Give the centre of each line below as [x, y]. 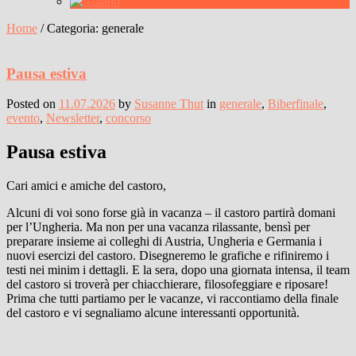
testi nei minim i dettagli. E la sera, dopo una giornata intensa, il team [178, 270]
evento [23, 118]
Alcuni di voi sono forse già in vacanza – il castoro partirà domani [171, 213]
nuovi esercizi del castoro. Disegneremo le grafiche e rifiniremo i [168, 256]
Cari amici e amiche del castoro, [86, 186]
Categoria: [74, 28]
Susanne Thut [169, 104]
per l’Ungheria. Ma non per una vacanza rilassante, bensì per [158, 227]
